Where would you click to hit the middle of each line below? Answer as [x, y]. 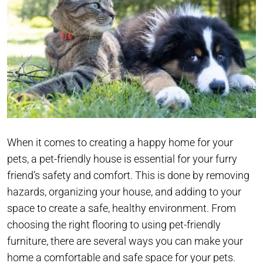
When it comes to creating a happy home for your [120, 143]
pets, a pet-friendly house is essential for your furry [122, 159]
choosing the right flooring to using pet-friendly [114, 225]
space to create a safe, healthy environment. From [122, 208]
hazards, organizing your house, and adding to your [124, 192]
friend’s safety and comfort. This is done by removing [128, 176]
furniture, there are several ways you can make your [125, 241]
